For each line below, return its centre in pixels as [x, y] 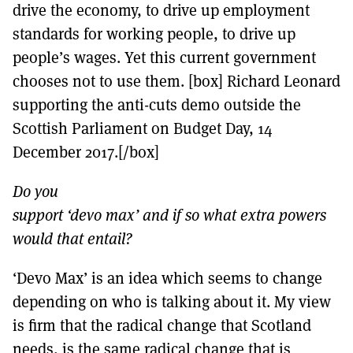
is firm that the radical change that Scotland [162, 325]
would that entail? [72, 238]
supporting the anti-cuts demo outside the [157, 104]
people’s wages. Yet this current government [164, 57]
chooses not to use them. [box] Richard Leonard [176, 80]
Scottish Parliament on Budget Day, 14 [143, 128]
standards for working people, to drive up [154, 33]
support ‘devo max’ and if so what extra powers [169, 214]
